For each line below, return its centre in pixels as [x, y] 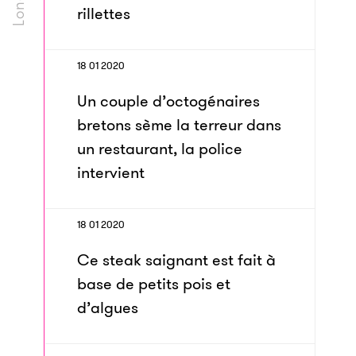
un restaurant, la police [160, 149]
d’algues [108, 308]
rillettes [104, 14]
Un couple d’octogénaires [168, 101]
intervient [111, 172]
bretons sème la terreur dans [179, 125]
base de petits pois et [154, 284]
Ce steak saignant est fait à [176, 260]
